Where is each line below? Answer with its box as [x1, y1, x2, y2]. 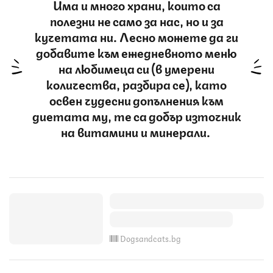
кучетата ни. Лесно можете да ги [35, 27, 238, 45]
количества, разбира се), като [46, 74, 227, 93]
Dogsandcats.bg [120, 232, 181, 244]
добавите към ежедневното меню [36, 43, 237, 61]
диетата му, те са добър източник [32, 106, 241, 124]
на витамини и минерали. [60, 122, 213, 140]
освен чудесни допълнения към [49, 90, 224, 108]
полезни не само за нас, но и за [49, 11, 224, 29]
